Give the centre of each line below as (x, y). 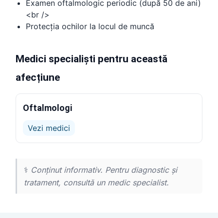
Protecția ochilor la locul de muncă (90, 26)
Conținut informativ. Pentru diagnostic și (104, 170)
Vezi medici (49, 128)
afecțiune (38, 77)
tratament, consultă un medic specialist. (96, 182)
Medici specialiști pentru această (91, 59)
